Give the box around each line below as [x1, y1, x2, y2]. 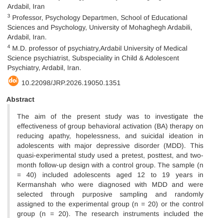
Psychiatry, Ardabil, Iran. [7, 64, 81, 72]
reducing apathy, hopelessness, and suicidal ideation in [17, 132, 203, 140]
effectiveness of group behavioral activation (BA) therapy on [17, 122, 203, 130]
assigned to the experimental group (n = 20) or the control [17, 200, 203, 208]
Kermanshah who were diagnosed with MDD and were [17, 181, 203, 188]
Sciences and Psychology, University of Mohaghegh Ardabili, [7, 23, 192, 31]
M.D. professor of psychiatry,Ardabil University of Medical [10, 44, 187, 52]
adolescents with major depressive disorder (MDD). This [17, 142, 203, 149]
